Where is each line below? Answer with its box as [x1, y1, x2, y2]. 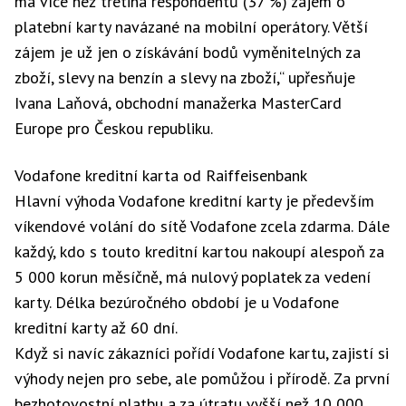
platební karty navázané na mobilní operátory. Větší [14, 16, 368, 37]
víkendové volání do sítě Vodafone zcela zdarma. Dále [14, 216, 390, 237]
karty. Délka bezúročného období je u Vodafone [14, 292, 339, 313]
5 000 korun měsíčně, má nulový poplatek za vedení [14, 266, 371, 287]
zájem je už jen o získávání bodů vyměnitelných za [14, 42, 361, 63]
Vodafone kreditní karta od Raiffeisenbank [14, 165, 307, 186]
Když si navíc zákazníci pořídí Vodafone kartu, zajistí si [14, 343, 389, 363]
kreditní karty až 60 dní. [14, 317, 178, 338]
